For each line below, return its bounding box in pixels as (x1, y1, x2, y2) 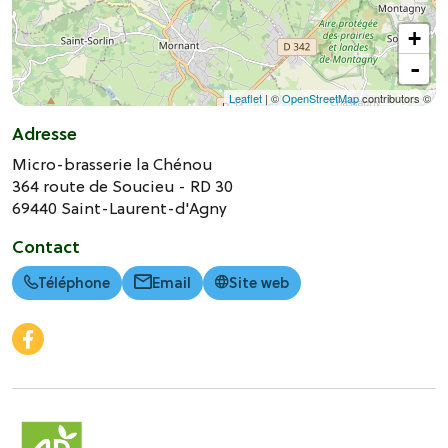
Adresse (12, 122, 77, 147)
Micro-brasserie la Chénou (12, 153, 212, 176)
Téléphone (38, 273, 110, 294)
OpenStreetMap (282, 90, 359, 107)
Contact (12, 235, 80, 260)
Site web (229, 273, 289, 294)
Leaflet (229, 90, 262, 107)
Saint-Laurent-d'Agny (61, 197, 227, 220)
